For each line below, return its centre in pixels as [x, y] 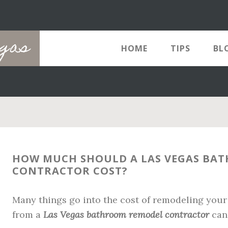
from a [28, 215]
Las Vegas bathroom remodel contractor [126, 215]
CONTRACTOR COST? [70, 171]
